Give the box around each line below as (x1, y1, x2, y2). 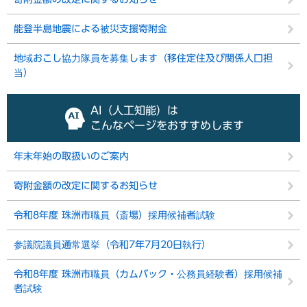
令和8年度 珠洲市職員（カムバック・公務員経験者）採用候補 (14, 269, 282, 279)
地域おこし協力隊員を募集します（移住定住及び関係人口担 (14, 53, 273, 63)
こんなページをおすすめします (90, 119, 244, 131)
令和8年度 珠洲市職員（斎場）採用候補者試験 (14, 210, 215, 220)
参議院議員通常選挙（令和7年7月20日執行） (14, 239, 211, 249)
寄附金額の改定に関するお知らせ (14, 180, 158, 191)
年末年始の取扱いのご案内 (14, 151, 129, 161)
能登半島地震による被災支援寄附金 (14, 23, 167, 34)
